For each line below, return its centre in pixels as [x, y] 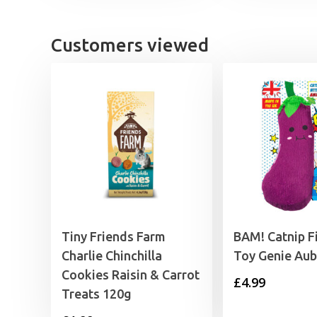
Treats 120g [97, 294]
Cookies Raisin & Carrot [131, 275]
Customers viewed [130, 45]
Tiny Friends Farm [114, 237]
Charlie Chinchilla [112, 256]
